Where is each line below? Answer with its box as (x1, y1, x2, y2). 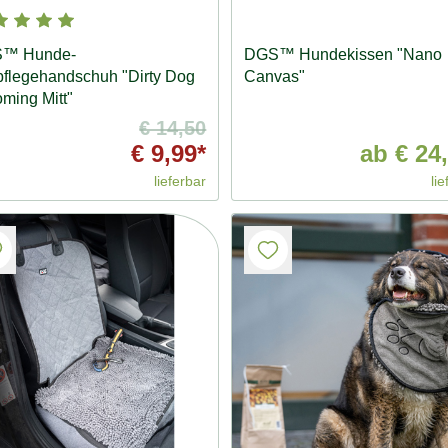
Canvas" (244, 68, 306, 86)
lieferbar (154, 173, 207, 190)
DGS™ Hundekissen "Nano (244, 46, 443, 64)
